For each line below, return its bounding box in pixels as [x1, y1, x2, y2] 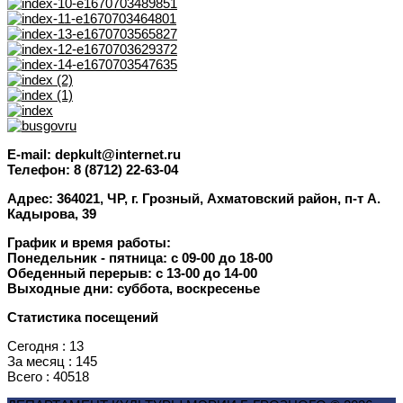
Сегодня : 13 [7, 337, 84, 354]
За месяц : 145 [7, 353, 97, 369]
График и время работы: [7, 234, 171, 250]
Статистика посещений [7, 309, 158, 325]
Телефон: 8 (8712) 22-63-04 [7, 161, 178, 177]
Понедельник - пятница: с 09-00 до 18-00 [7, 249, 273, 265]
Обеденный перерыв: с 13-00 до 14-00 [7, 264, 257, 281]
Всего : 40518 [7, 368, 89, 384]
